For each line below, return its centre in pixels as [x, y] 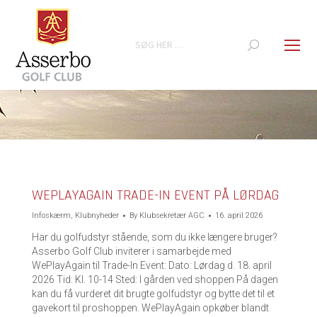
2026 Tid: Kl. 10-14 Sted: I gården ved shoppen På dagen [155, 279]
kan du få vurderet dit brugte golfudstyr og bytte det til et [153, 294]
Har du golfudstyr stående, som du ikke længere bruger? [155, 237]
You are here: [188, 123]
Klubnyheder [97, 215]
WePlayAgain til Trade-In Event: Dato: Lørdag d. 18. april [152, 265]
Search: [143, 39]
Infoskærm [51, 215]
